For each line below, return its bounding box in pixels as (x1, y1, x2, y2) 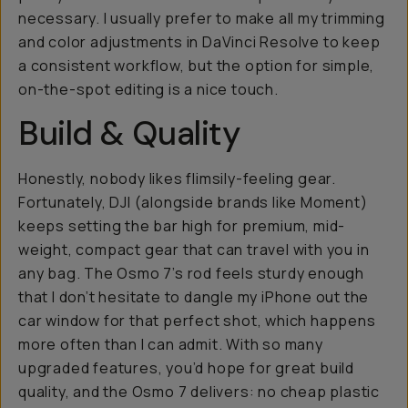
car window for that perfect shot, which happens (18, 311, 376, 331)
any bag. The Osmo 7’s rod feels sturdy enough (18, 263, 364, 283)
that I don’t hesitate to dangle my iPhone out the (18, 287, 370, 307)
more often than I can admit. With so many (18, 334, 323, 354)
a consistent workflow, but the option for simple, (18, 56, 375, 76)
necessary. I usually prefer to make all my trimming (18, 8, 385, 28)
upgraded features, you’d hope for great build (18, 358, 354, 378)
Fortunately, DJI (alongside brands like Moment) (18, 192, 368, 212)
